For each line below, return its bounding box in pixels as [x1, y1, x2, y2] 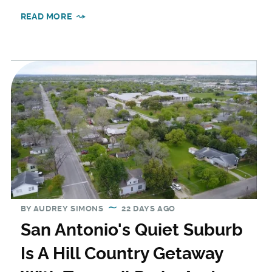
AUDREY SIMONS [33, 204, 104, 214]
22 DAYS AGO [121, 204, 175, 214]
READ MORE [20, 11, 72, 21]
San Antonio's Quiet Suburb [20, 220, 243, 240]
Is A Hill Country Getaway [20, 243, 223, 264]
